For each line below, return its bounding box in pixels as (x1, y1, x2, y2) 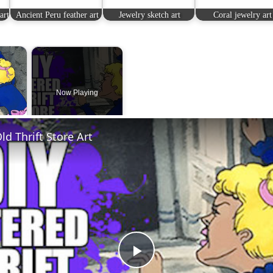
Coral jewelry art (213, 9, 272, 19)
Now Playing (56, 88, 99, 97)
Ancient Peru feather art (15, 9, 99, 19)
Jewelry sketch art (119, 9, 181, 19)
